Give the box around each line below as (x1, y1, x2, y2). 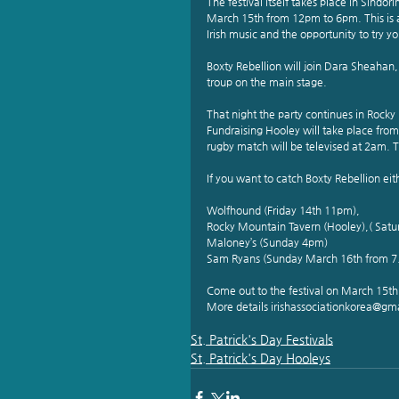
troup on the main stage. (207, 75, 327, 88)
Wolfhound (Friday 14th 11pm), (207, 203, 360, 216)
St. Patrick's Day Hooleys (191, 350, 330, 365)
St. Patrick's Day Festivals (191, 331, 333, 346)
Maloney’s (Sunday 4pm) (207, 235, 330, 248)
